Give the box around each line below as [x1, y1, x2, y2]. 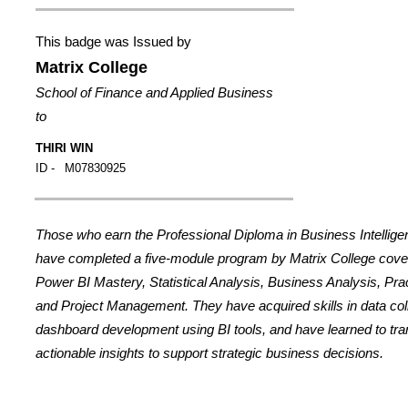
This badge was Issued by [36, 34, 191, 49]
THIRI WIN [36, 141, 93, 155]
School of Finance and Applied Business [36, 85, 273, 100]
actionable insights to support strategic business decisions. [36, 345, 383, 361]
